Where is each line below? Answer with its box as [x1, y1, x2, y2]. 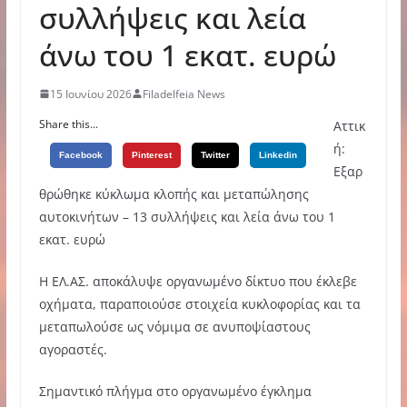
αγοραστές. [38, 340, 107, 358]
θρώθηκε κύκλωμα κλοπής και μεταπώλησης [38, 184, 309, 203]
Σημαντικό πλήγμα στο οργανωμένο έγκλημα [38, 382, 312, 400]
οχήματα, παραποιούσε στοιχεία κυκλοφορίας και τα [38, 294, 361, 313]
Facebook [58, 149, 103, 160]
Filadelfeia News [142, 85, 225, 102]
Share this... [38, 115, 98, 132]
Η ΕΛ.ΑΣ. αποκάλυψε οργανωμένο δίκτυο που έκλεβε [38, 272, 357, 290]
